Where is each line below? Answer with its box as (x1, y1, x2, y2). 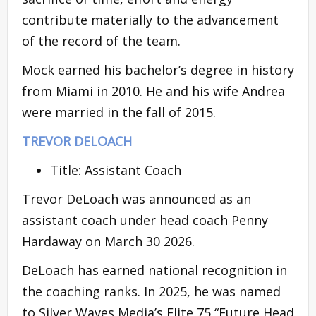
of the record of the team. (22, 32, 181, 49)
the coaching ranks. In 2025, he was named (22, 282, 281, 300)
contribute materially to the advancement (22, 11, 279, 28)
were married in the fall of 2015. (22, 103, 216, 121)
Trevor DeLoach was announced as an (22, 190, 251, 207)
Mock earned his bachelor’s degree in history (22, 61, 294, 78)
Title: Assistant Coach (50, 161, 181, 178)
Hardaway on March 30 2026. (22, 232, 195, 250)
